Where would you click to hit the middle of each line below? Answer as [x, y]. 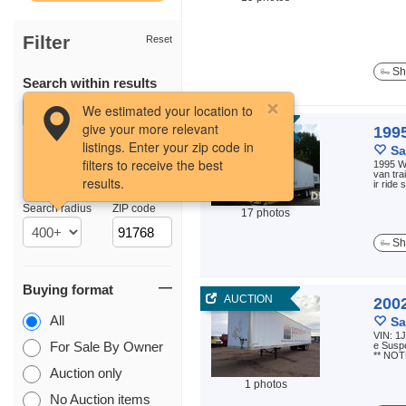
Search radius [57, 208]
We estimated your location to [168, 111]
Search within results [90, 83]
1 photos [266, 384]
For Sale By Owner [106, 346]
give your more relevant [150, 129]
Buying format [68, 290]
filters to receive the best [153, 165]
